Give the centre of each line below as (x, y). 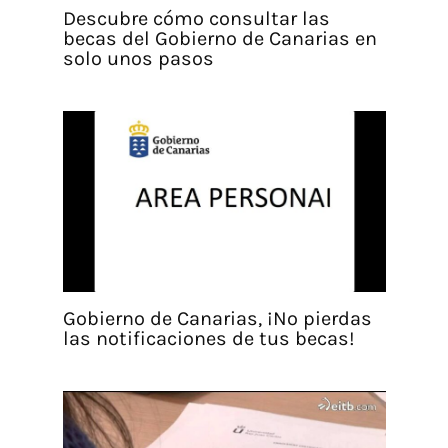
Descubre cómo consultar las (196, 18)
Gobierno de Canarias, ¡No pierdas (217, 319)
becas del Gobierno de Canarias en (219, 38)
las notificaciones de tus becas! (208, 339)
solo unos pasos (138, 58)
